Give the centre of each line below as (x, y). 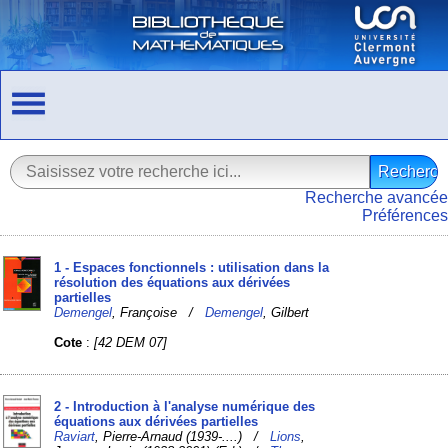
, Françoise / (159, 312)
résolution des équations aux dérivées (172, 282)
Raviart (75, 436)
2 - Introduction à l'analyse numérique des (185, 406)
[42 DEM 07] (131, 342)
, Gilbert (286, 312)
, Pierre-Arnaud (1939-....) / (183, 436)
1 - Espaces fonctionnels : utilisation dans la (192, 267)
